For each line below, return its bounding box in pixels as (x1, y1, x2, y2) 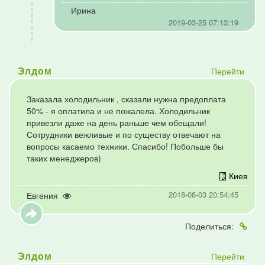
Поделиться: (185, 220, 234, 232)
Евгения (27, 189, 58, 201)
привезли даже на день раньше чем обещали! (27, 117, 206, 128)
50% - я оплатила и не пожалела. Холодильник (27, 105, 210, 117)
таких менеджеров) (27, 152, 101, 164)
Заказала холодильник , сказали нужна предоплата (27, 93, 226, 105)
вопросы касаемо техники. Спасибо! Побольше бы (27, 140, 224, 152)
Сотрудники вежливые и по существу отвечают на (27, 128, 221, 140)
